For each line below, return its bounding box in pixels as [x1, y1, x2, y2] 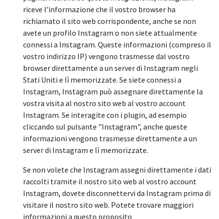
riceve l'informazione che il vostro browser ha [23, 4, 175, 14]
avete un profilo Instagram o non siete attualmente [23, 27, 197, 38]
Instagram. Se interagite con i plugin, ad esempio [23, 109, 187, 120]
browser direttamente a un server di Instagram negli [23, 63, 198, 73]
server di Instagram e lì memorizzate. [23, 145, 148, 155]
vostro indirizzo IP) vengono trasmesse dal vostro [23, 51, 190, 61]
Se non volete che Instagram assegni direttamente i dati [23, 164, 211, 175]
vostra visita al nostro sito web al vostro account [23, 98, 186, 108]
